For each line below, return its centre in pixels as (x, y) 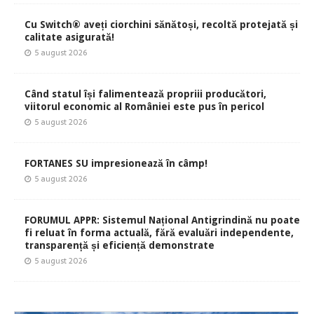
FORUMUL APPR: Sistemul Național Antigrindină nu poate (162, 220)
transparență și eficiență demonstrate (120, 245)
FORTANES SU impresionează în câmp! (116, 163)
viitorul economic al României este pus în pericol (144, 106)
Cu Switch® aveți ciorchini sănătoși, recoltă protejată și (161, 24)
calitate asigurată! (69, 37)
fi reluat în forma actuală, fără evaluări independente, (159, 232)
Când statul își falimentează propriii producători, (145, 94)
